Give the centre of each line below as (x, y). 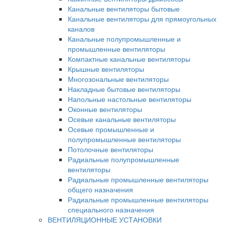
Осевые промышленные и (111, 129)
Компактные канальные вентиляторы (129, 59)
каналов (81, 29)
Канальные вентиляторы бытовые (124, 9)
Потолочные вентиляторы (110, 149)
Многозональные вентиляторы (118, 79)
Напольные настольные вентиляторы (130, 99)
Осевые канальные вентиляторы (122, 119)
